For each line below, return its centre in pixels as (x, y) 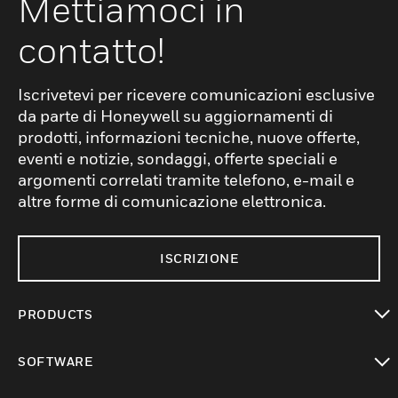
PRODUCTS (55, 314)
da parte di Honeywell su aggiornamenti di (175, 116)
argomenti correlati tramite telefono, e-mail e (186, 180)
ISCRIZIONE (199, 258)
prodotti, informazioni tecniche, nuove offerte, (189, 137)
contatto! (91, 50)
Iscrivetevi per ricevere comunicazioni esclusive (196, 95)
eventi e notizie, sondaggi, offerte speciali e (178, 159)
